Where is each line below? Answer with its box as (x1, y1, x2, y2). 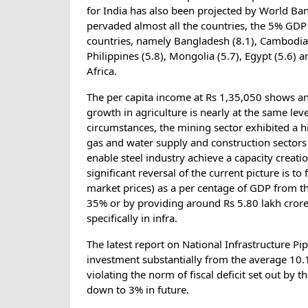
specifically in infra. (87, 210, 177, 225)
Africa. (87, 63, 117, 78)
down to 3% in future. (87, 282, 189, 296)
